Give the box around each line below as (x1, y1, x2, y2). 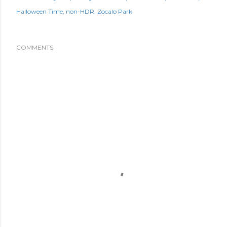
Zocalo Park (97, 8, 132, 15)
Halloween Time (16, 8, 63, 15)
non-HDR (66, 8, 94, 15)
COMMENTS (16, 44, 53, 51)
